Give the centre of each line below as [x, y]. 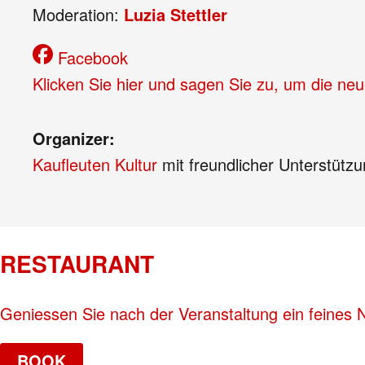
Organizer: [74, 138]
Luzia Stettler [176, 14]
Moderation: [78, 14]
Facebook [93, 57]
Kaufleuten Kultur [95, 164]
